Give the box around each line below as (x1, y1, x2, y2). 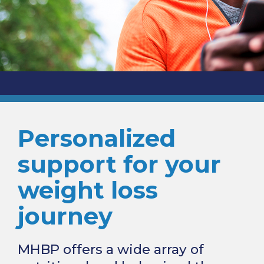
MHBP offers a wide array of (18, 241, 204, 258)
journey (18, 202, 113, 230)
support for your (18, 150, 221, 179)
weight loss (18, 176, 158, 204)
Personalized (18, 124, 176, 153)
